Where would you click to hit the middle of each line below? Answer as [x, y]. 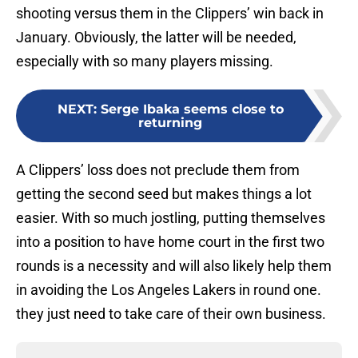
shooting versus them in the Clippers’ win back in [170, 14]
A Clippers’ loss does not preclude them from [158, 170]
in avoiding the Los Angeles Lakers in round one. [169, 290]
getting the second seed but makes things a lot [164, 194]
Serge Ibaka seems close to [192, 109]
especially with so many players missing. [145, 62]
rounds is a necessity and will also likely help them [174, 266]
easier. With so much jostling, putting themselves [171, 218]
